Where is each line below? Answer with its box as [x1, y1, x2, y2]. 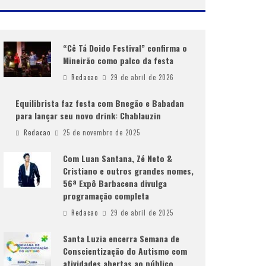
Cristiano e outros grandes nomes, [63, 164, 194, 177]
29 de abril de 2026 [110, 72, 174, 82]
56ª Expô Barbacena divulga [63, 177, 167, 189]
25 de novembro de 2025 [63, 128, 140, 137]
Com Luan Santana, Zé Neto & [63, 152, 172, 164]
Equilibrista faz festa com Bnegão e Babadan [15, 97, 184, 109]
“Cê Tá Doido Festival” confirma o [63, 42, 187, 54]
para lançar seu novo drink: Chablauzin [15, 109, 161, 122]
